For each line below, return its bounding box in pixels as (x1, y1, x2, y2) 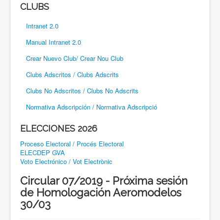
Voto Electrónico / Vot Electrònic (20, 156, 112, 166)
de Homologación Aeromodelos (20, 186, 181, 199)
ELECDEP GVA (20, 147, 65, 157)
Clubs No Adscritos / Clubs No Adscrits (26, 85, 138, 95)
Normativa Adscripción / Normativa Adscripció (26, 102, 157, 111)
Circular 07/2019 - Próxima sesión (20, 174, 188, 187)
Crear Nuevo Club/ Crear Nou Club (26, 53, 123, 63)
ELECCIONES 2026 (20, 123, 97, 134)
